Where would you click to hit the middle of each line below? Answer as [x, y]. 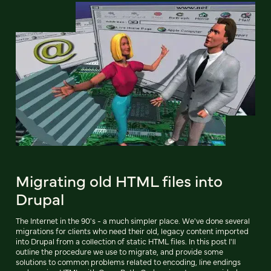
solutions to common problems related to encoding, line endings [128, 261]
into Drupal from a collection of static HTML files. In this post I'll [126, 241]
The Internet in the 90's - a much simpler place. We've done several [133, 220]
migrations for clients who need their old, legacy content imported [132, 230]
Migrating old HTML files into [119, 180]
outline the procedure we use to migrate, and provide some [119, 251]
